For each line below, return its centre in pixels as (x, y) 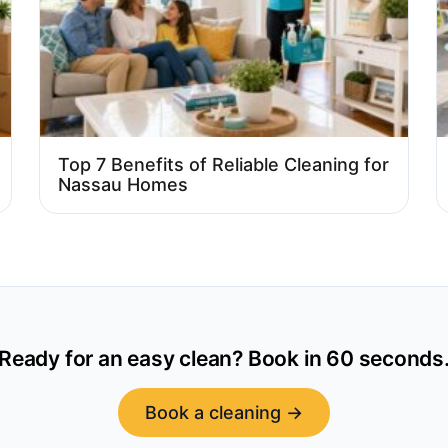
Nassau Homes (123, 185)
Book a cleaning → (224, 413)
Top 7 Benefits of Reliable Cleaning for (223, 165)
